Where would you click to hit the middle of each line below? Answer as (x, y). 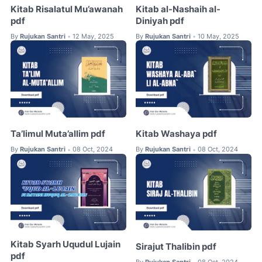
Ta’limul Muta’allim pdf (58, 134)
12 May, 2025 (93, 36)
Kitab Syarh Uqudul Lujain (65, 245)
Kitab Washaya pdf (177, 134)
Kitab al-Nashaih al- (178, 9)
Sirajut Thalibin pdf (176, 247)
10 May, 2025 (219, 36)
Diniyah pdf (160, 21)
